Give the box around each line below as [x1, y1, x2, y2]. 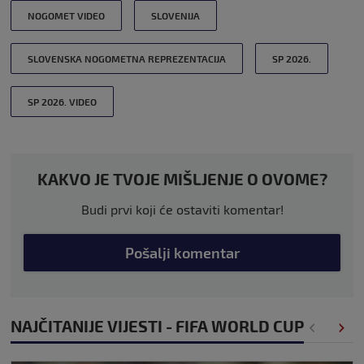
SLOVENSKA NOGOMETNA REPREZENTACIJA [28, 53, 226, 64]
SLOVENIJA [151, 10, 200, 21]
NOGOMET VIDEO [28, 10, 105, 21]
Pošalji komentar [124, 244, 240, 262]
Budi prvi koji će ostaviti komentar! [80, 201, 284, 217]
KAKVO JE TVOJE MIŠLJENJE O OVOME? [37, 169, 327, 188]
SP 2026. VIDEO [28, 96, 97, 107]
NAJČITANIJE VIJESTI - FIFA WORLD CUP [11, 316, 304, 336]
